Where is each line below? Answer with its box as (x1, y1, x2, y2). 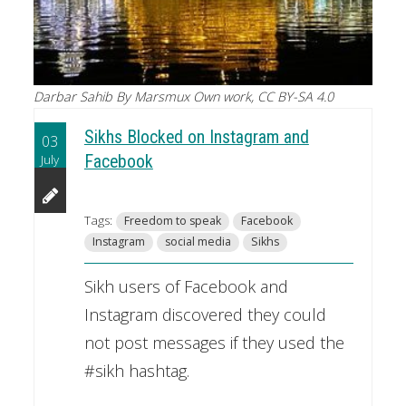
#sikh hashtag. (83, 360, 189, 382)
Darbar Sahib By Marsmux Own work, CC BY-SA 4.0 (33, 87, 333, 105)
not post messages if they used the (83, 332, 344, 354)
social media (164, 234, 231, 250)
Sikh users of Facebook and (83, 275, 288, 298)
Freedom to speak (123, 213, 221, 229)
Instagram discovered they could (83, 304, 326, 326)
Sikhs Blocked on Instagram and (83, 127, 309, 149)
